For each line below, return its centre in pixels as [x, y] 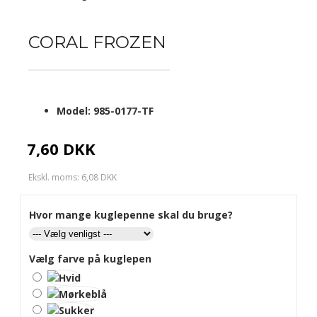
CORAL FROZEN [97, 42]
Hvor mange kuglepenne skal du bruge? [131, 215]
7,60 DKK [61, 149]
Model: [74, 111]
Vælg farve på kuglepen [90, 259]
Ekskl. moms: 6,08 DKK [73, 177]
